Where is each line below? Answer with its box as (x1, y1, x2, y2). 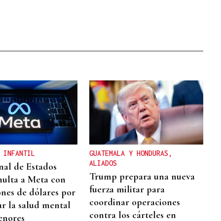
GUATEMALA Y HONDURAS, (89, 148, 173, 157)
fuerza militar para (89, 183, 165, 195)
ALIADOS (89, 158, 117, 167)
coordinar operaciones (89, 196, 181, 208)
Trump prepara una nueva (89, 170, 195, 183)
